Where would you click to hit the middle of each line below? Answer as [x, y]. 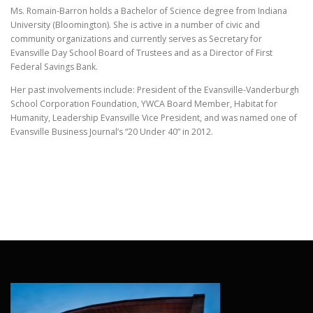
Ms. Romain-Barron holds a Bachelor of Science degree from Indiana [149, 10]
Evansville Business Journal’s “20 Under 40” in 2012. [112, 131]
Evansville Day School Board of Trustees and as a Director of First [141, 52]
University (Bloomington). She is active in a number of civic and [135, 24]
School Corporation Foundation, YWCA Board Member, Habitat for [144, 103]
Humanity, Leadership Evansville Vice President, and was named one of [154, 117]
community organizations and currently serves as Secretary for [136, 38]
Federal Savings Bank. [54, 66]
